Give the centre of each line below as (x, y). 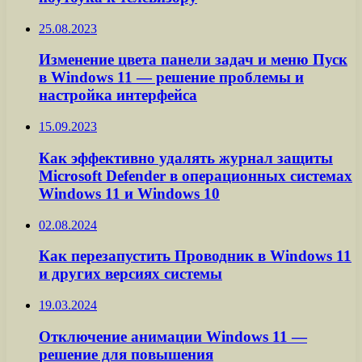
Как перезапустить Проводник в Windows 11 (195, 256)
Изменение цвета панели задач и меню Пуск (193, 60)
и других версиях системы (130, 274)
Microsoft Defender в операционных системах (196, 175)
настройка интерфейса (118, 95)
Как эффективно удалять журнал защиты (186, 158)
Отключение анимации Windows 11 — (173, 336)
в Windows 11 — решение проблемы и (171, 78)
